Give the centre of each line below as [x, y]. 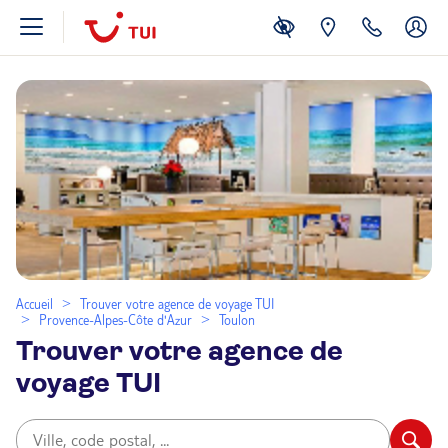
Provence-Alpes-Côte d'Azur [115, 320]
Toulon [237, 320]
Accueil [34, 304]
